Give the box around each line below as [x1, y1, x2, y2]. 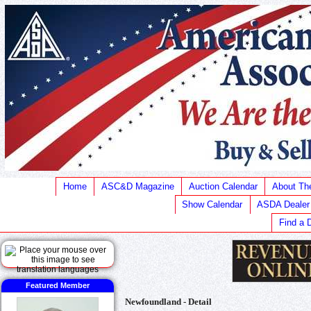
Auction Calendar [189, 181, 258, 192]
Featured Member [26, 281, 90, 289]
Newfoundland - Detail [125, 296, 212, 307]
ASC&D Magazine [101, 181, 174, 192]
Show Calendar [182, 199, 243, 210]
